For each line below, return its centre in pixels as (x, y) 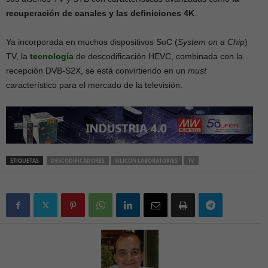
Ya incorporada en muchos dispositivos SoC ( (92, 42)
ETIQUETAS (25, 160)
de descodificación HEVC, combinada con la (158, 56)
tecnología (52, 56)
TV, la (18, 56)
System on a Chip (211, 42)
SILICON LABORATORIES (146, 160)
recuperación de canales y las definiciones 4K (100, 13)
